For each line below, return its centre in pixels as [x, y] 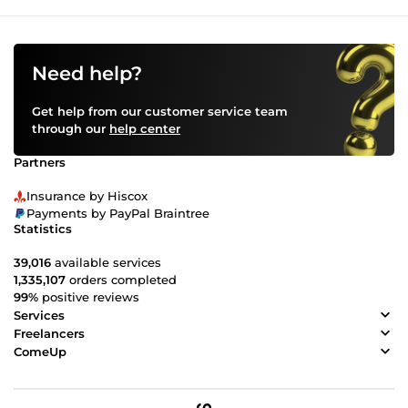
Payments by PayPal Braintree [118, 214]
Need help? [87, 74]
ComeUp [40, 351]
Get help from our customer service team [160, 112]
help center [145, 129]
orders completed [121, 280]
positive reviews [89, 297]
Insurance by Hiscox [87, 196]
